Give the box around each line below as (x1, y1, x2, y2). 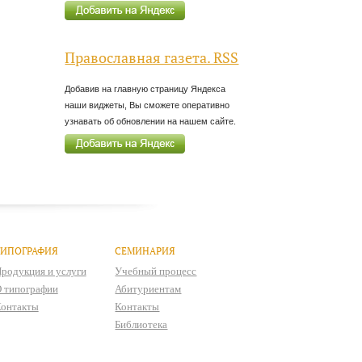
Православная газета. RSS (65, 48, 239, 67)
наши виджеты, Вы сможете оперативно (65, 100, 230, 111)
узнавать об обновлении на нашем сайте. (65, 116, 237, 127)
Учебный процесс (115, 265, 197, 278)
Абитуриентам (115, 283, 182, 296)
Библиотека (115, 318, 168, 331)
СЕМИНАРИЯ (115, 245, 176, 258)
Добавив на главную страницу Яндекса (65, 84, 226, 95)
